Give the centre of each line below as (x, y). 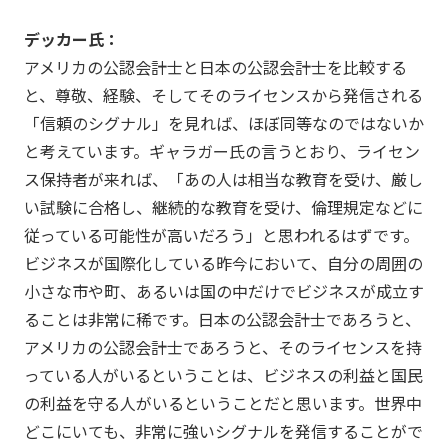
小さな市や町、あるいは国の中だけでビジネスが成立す (223, 290)
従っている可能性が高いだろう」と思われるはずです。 (221, 234)
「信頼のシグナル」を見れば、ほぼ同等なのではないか (223, 122)
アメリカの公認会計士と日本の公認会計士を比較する (215, 66)
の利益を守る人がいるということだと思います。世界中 (222, 402)
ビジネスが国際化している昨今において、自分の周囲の (223, 262)
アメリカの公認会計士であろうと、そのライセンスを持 (222, 346)
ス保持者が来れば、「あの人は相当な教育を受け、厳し (223, 178)
